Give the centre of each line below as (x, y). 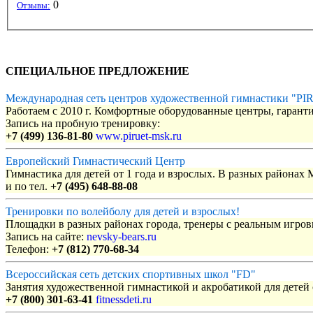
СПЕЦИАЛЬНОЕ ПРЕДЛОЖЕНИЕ (97, 71)
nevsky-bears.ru (122, 237)
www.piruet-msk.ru (139, 136)
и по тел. (28, 187)
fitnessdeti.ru (124, 300)
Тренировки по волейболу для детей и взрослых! (123, 212)
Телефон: (29, 249)
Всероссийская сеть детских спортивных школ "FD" (131, 275)
